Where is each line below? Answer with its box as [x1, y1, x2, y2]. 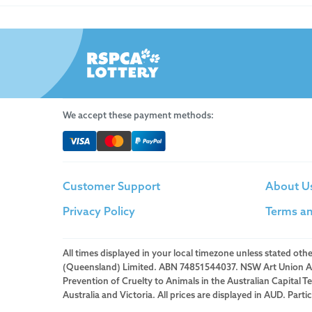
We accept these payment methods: [63, 111, 214, 120]
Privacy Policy [63, 206, 135, 218]
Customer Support [63, 181, 160, 193]
